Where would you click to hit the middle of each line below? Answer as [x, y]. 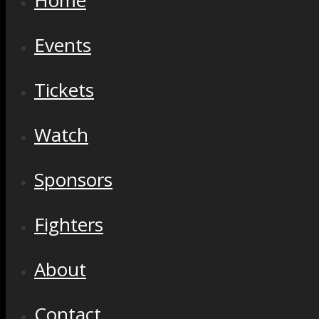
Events [63, 45]
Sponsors [73, 179]
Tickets [64, 90]
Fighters [69, 224]
